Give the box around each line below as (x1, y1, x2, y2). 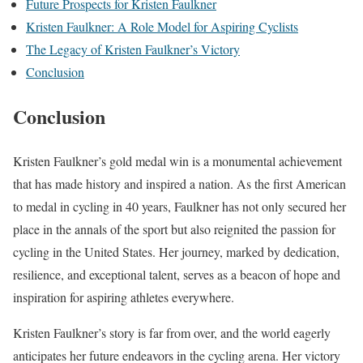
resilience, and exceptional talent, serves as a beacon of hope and (13, 265, 340, 283)
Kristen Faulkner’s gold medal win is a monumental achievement (13, 152, 342, 169)
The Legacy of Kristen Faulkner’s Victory (26, 40, 240, 58)
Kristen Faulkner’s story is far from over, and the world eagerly (13, 323, 331, 341)
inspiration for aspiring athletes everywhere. (13, 288, 234, 305)
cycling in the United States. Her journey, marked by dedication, (13, 242, 340, 260)
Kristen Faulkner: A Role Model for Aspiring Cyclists (26, 17, 298, 35)
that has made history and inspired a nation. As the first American (13, 174, 346, 192)
